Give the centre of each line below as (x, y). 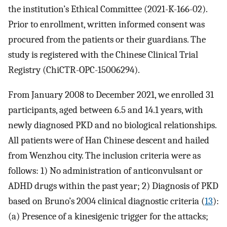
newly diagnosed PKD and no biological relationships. (112, 125)
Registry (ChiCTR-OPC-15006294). (74, 70)
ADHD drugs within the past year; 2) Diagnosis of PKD (113, 186)
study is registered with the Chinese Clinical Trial (103, 55)
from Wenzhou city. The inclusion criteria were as (104, 155)
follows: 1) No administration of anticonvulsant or (105, 171)
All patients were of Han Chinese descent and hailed (109, 140)
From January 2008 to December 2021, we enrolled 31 (111, 94)
